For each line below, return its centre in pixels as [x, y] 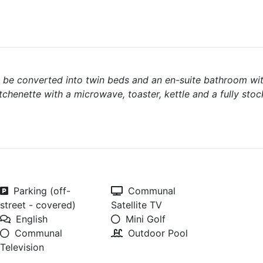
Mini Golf [146, 219]
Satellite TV [137, 205]
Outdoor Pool [158, 233]
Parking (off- [42, 191]
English [32, 219]
